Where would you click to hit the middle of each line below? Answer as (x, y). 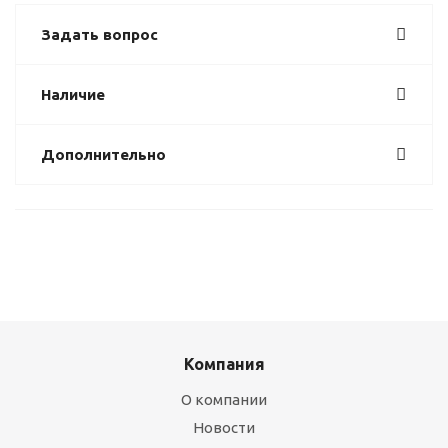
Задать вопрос (99, 34)
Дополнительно (103, 154)
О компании (224, 399)
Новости (224, 427)
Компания (224, 364)
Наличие (73, 94)
